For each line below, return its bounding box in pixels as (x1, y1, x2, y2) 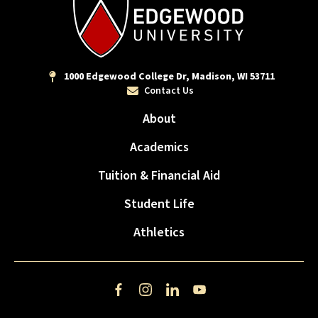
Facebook (117, 290, 164, 306)
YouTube (198, 290, 239, 306)
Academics (129, 138, 189, 157)
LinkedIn (171, 290, 214, 306)
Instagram (144, 290, 197, 306)
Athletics (133, 224, 185, 242)
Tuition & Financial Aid (98, 167, 220, 185)
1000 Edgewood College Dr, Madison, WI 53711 (63, 70, 275, 84)
